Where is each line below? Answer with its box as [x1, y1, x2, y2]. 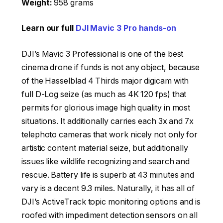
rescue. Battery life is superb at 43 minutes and [21, 170, 195, 180]
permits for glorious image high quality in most [21, 103, 191, 112]
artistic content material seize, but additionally [21, 143, 189, 153]
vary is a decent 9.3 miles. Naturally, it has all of [21, 183, 195, 193]
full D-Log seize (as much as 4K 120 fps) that [21, 89, 187, 99]
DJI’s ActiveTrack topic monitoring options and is [21, 197, 201, 207]
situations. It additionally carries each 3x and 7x [21, 116, 194, 126]
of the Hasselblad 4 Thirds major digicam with [21, 76, 189, 86]
